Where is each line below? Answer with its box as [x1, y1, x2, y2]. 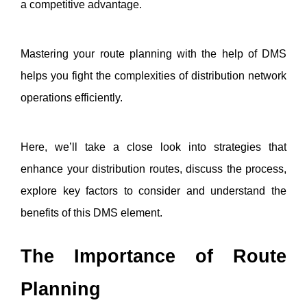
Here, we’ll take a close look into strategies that [21, 140, 286, 153]
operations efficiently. [21, 91, 125, 103]
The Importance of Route [21, 245, 286, 267]
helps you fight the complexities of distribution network [21, 69, 286, 82]
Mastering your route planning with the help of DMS [21, 47, 286, 60]
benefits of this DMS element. [21, 206, 165, 219]
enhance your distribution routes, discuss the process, [21, 162, 286, 175]
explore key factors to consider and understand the [21, 184, 286, 197]
